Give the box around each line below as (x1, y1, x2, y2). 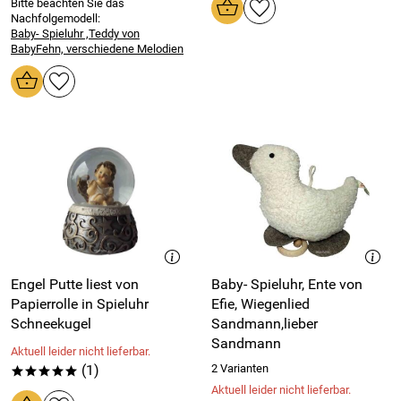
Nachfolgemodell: (11, 12, 100, 26)
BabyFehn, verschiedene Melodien (11, 42, 183, 56)
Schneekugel (11, 315, 91, 333)
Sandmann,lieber (211, 315, 318, 333)
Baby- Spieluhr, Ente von (211, 276, 363, 294)
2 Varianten (211, 362, 269, 376)
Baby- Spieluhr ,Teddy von (11, 27, 140, 41)
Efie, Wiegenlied (211, 295, 310, 313)
